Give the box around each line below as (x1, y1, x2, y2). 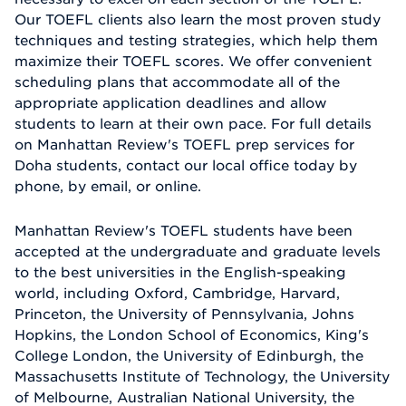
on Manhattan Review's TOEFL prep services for (14, 135, 354, 152)
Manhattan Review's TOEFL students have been (14, 221, 353, 238)
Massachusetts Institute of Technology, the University (14, 367, 390, 384)
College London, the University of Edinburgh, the (14, 346, 363, 363)
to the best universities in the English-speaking (14, 263, 346, 280)
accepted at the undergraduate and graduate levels (14, 242, 381, 259)
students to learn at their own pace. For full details (14, 114, 372, 131)
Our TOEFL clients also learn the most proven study (14, 10, 381, 27)
